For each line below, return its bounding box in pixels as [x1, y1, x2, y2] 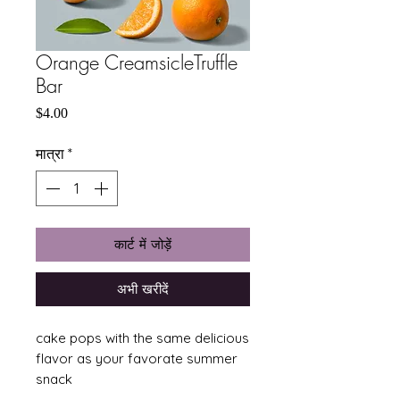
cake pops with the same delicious [36, 329, 249, 346]
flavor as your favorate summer [36, 350, 237, 367]
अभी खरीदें [117, 280, 169, 298]
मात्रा [36, 145, 64, 162]
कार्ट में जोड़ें [114, 236, 171, 254]
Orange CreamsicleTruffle [36, 49, 237, 76]
